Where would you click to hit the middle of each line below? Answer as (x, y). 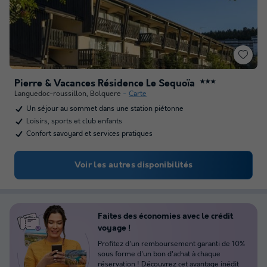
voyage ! (114, 228)
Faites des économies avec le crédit (165, 216)
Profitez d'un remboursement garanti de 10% (171, 244)
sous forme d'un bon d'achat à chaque (159, 254)
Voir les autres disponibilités (133, 165)
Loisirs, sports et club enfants (74, 121)
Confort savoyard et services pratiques (89, 134)
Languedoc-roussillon (50, 94)
